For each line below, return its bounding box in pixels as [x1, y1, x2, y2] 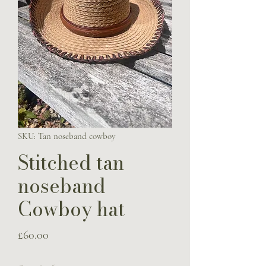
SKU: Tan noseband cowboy [18, 130, 116, 141]
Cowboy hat [18, 194, 125, 224]
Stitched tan [18, 147, 124, 178]
